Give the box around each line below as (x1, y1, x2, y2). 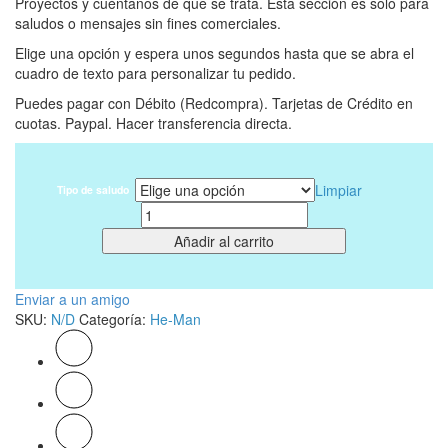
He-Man (150, 308, 201, 329)
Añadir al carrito (174, 230, 274, 251)
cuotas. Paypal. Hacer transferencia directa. (15, 112, 292, 133)
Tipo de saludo (56, 181, 129, 197)
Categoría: (79, 308, 150, 329)
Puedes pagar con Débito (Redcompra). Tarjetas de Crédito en (15, 92, 413, 113)
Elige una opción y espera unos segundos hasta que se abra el (15, 42, 414, 63)
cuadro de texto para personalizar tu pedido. (15, 62, 296, 83)
